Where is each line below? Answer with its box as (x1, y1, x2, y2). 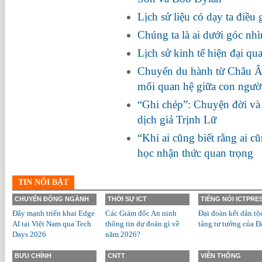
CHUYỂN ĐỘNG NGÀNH (15, 195, 89, 202)
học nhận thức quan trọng (137, 147, 253, 159)
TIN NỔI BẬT (18, 178, 68, 187)
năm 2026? (105, 230, 140, 239)
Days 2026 (12, 230, 46, 239)
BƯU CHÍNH (15, 252, 51, 259)
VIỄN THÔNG (201, 252, 241, 259)
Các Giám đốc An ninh (105, 209, 177, 218)
